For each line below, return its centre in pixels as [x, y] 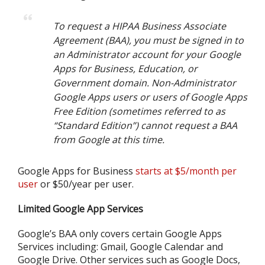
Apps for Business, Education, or [125, 69]
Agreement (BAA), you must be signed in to [148, 40]
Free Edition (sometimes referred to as [139, 111]
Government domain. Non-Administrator [145, 83]
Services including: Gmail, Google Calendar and [120, 247]
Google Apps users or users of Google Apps [150, 97]
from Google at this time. [109, 140]
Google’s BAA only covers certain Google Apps [120, 234]
